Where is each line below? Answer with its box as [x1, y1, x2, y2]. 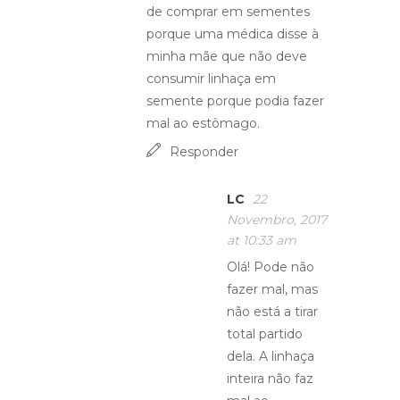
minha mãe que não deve [146, 48, 307, 64]
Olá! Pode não [227, 259, 314, 275]
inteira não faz [227, 371, 313, 387]
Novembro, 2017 [227, 212, 327, 228]
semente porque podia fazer [146, 93, 324, 109]
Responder [170, 144, 238, 160]
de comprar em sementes [146, 4, 310, 20]
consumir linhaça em [146, 71, 276, 87]
